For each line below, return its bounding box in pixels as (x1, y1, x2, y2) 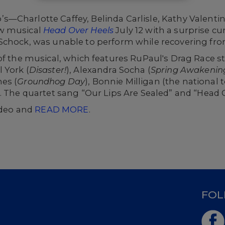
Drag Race (170, 53, 215, 63)
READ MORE (35, 104, 89, 115)
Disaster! (29, 65, 67, 75)
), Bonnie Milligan (85, 76, 160, 86)
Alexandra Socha (73, 65, 146, 75)
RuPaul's (130, 53, 169, 63)
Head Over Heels (43, 25, 114, 35)
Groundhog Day (17, 76, 85, 86)
